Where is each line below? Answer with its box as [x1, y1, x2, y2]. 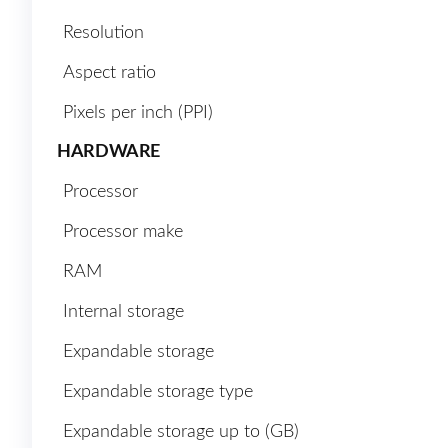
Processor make [63, 223, 183, 242]
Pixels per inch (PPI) [63, 104, 213, 123]
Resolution [63, 24, 144, 43]
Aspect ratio [63, 64, 156, 83]
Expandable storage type [63, 383, 253, 402]
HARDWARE [57, 143, 161, 162]
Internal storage [63, 303, 184, 322]
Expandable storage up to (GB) [63, 423, 299, 442]
